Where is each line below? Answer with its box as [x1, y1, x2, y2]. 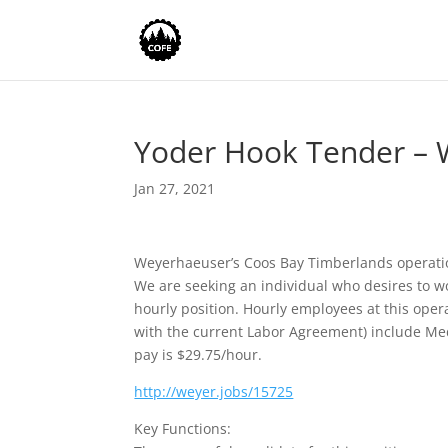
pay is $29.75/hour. [134, 345, 271, 364]
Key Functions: [134, 419, 232, 438]
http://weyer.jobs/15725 [134, 382, 294, 401]
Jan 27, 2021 [134, 179, 216, 198]
